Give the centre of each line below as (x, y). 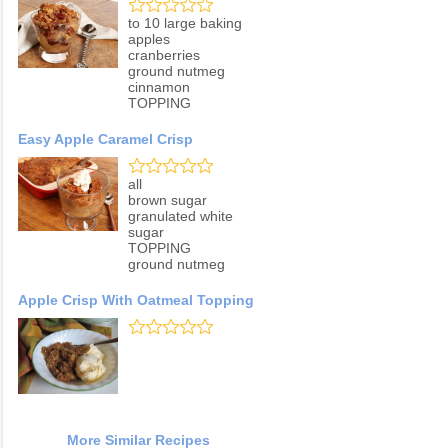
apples (149, 39)
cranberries (164, 55)
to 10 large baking (185, 23)
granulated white (180, 216)
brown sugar (167, 200)
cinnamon (159, 87)
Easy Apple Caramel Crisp (105, 139)
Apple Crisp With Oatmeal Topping (136, 300)
